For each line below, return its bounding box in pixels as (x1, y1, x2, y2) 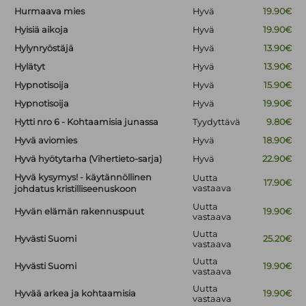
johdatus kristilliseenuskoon (14, 184, 137, 195)
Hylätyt (14, 61, 46, 72)
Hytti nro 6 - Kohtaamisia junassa (14, 117, 159, 128)
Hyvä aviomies (14, 135, 78, 146)
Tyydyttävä (193, 117, 241, 128)
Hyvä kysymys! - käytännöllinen (14, 172, 152, 183)
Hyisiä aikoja (14, 25, 69, 36)
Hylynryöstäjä (14, 43, 74, 54)
